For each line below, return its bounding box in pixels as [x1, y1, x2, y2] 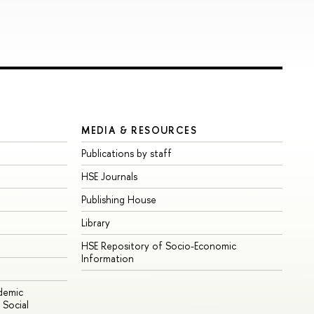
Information [81, 252, 135, 266]
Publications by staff [81, 146, 172, 161]
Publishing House [81, 193, 157, 207]
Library [81, 216, 111, 230]
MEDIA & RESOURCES [81, 123, 198, 137]
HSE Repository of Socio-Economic [81, 239, 237, 253]
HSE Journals [81, 170, 138, 184]
